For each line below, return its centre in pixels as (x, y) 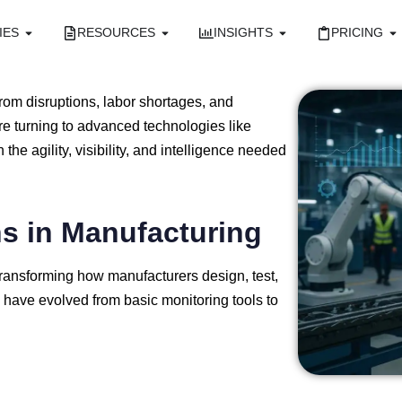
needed (262, 150)
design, (227, 276)
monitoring (197, 300)
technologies (186, 126)
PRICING (357, 33)
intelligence (199, 150)
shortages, (174, 102)
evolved (66, 300)
